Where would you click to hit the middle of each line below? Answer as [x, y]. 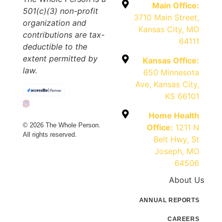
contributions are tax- [63, 35]
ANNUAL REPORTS [169, 200]
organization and [54, 23]
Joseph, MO [177, 151]
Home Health [174, 115]
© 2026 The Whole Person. [61, 125]
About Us [187, 180]
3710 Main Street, [167, 17]
